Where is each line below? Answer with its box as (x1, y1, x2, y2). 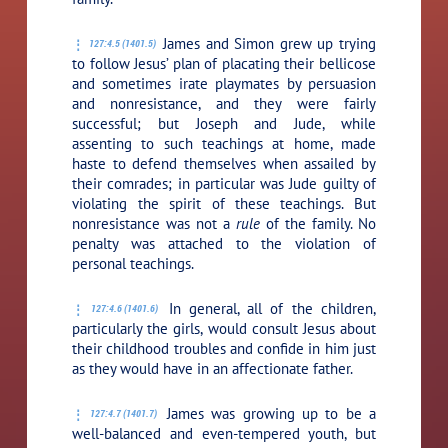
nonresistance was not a (72, 213, 236, 233)
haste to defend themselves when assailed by (72, 153, 376, 173)
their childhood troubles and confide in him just (72, 338, 376, 358)
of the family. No (260, 213, 376, 233)
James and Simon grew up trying (157, 33, 376, 53)
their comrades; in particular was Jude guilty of (72, 173, 376, 193)
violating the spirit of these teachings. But (72, 193, 376, 213)
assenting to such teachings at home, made (72, 133, 376, 153)
